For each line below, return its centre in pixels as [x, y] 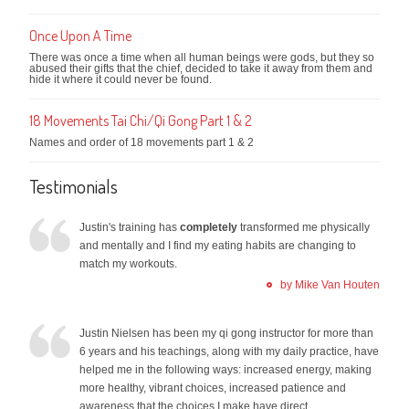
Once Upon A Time [81, 35]
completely [209, 227]
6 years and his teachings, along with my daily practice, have [230, 351]
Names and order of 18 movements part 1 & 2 [142, 142]
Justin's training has [130, 227]
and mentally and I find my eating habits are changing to [218, 245]
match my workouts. [129, 263]
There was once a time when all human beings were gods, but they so [202, 57]
